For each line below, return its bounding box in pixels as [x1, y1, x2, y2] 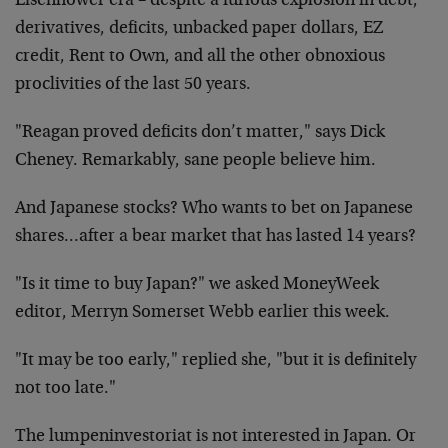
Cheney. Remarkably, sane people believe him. [15, 152, 376, 170]
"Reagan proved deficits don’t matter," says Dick [15, 124, 385, 142]
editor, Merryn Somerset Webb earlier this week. [15, 304, 390, 322]
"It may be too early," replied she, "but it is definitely [15, 352, 416, 370]
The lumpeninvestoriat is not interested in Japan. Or [15, 428, 416, 446]
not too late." [15, 380, 116, 398]
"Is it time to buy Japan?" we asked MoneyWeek [15, 276, 379, 294]
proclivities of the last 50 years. [15, 76, 251, 94]
